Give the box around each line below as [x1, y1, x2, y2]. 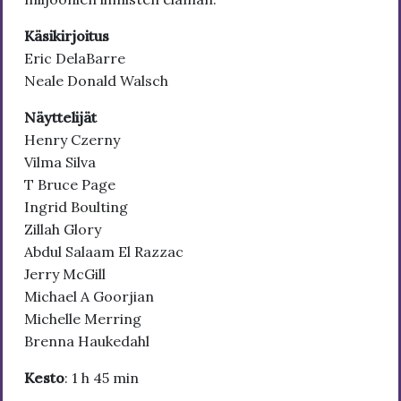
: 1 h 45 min [64, 369, 139, 388]
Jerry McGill [24, 265, 106, 284]
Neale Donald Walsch [24, 72, 168, 90]
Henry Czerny [24, 131, 120, 149]
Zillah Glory [24, 220, 101, 239]
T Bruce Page [24, 175, 115, 194]
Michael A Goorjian [24, 287, 154, 306]
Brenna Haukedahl [24, 332, 149, 351]
